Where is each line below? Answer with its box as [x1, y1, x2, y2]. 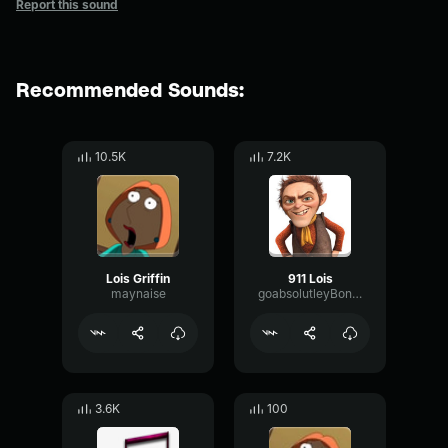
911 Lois [287, 271, 333, 286]
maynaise [110, 286, 166, 301]
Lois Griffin [106, 271, 170, 286]
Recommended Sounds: [16, 77, 244, 101]
